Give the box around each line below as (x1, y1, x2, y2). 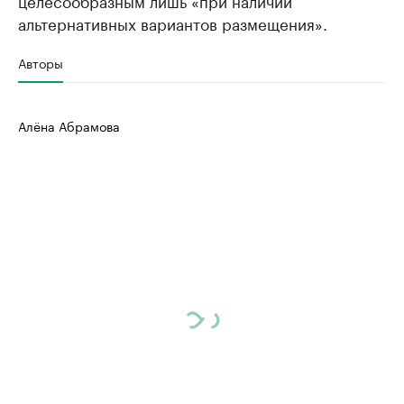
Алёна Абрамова (18, 115, 120, 135)
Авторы (18, 52, 63, 72)
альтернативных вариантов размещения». (18, 11, 327, 34)
